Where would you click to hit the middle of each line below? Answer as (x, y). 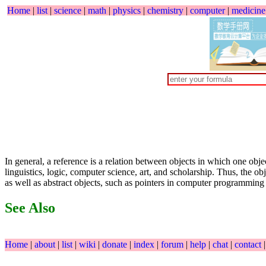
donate (116, 244)
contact (249, 244)
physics (127, 10)
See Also (30, 208)
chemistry (165, 10)
